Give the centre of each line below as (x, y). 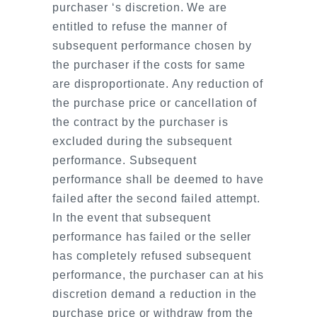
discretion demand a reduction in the (155, 294)
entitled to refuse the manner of (140, 27)
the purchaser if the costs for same (149, 65)
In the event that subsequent (132, 218)
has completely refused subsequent (152, 256)
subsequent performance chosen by (152, 46)
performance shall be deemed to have (158, 179)
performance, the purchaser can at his (158, 275)
